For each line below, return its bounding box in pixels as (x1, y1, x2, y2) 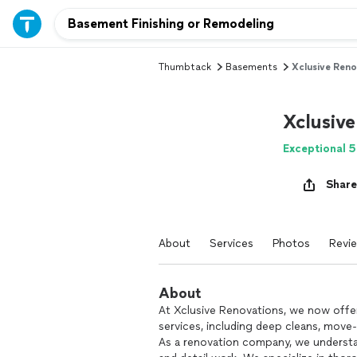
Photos (273, 237, 310, 250)
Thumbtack (159, 61, 211, 73)
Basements (226, 61, 277, 73)
